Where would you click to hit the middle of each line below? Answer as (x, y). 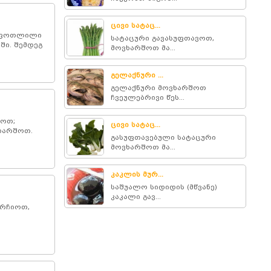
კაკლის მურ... (137, 174)
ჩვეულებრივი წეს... (148, 97)
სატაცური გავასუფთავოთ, (163, 38)
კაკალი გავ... (136, 197)
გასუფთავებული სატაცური (164, 137)
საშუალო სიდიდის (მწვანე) (164, 187)
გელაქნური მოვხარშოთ (159, 88)
